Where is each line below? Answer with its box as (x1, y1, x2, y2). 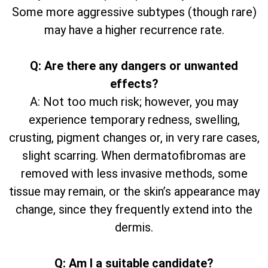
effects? (109, 77, 159, 92)
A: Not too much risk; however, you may (30, 95, 238, 109)
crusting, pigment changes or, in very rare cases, (8, 130, 260, 145)
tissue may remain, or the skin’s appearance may (8, 184, 260, 199)
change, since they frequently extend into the (16, 202, 252, 217)
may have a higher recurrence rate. (44, 23, 224, 38)
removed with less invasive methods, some (20, 166, 248, 181)
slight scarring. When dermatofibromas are (22, 148, 246, 163)
